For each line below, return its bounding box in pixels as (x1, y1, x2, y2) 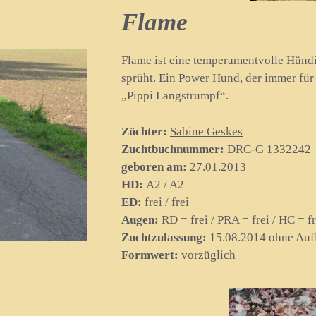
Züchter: (121, 124, 167, 138)
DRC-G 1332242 (224, 142, 311, 156)
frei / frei (142, 195, 189, 209)
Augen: (121, 212, 159, 226)
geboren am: (121, 159, 187, 174)
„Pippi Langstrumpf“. (121, 89, 229, 103)
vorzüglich (178, 248, 236, 262)
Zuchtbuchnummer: (121, 142, 224, 156)
